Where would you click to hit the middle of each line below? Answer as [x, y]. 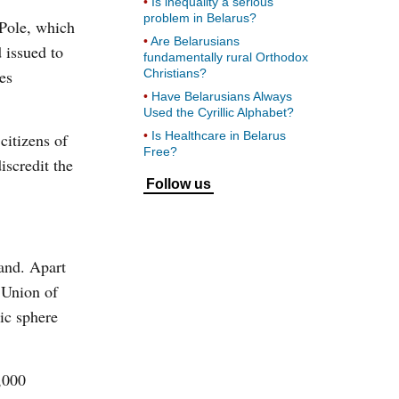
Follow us [179, 184]
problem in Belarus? [200, 18]
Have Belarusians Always [222, 96]
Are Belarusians [195, 41]
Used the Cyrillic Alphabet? [219, 112]
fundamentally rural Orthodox [226, 57]
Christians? [175, 73]
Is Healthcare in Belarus [219, 135]
